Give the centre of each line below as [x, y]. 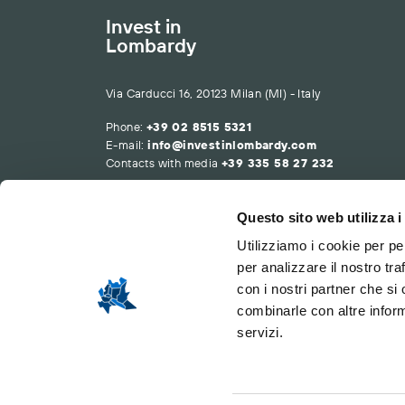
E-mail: [125, 145]
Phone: [125, 127]
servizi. [260, 333]
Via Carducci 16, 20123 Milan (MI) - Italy [213, 94]
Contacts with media [162, 163]
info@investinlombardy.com [232, 145]
